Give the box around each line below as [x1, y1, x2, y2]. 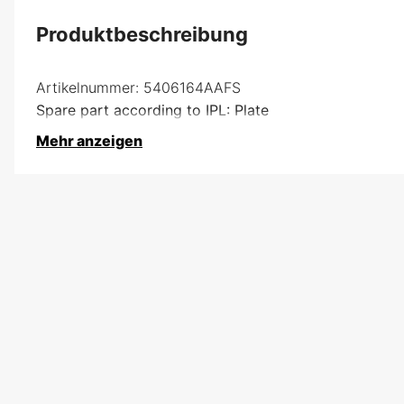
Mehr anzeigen [36, 131, 142, 150]
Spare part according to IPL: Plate [36, 100, 269, 119]
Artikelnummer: [36, 78, 139, 96]
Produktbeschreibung [36, 22, 248, 46]
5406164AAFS [143, 78, 241, 96]
